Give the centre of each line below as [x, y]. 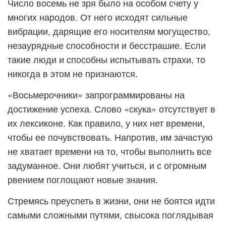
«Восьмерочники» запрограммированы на [96, 94]
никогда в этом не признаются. [73, 73]
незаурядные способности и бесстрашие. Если [107, 45]
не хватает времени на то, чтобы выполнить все [109, 151]
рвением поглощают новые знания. [83, 179]
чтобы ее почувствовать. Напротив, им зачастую [110, 137]
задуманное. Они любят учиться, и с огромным [107, 165]
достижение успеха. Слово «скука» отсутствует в [111, 108]
